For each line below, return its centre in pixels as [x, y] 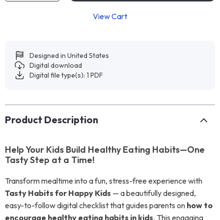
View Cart [110, 16]
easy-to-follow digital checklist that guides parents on [96, 205]
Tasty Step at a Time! [50, 160]
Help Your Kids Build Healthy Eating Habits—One [105, 150]
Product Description [52, 120]
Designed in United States [69, 55]
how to [200, 205]
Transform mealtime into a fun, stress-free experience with [104, 181]
